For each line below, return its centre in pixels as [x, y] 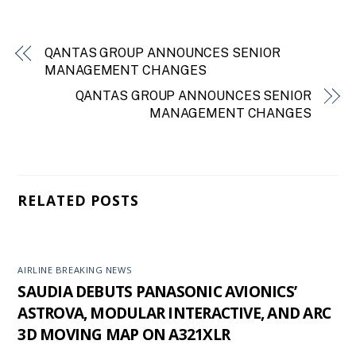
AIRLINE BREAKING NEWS [75, 269]
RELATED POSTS [78, 201]
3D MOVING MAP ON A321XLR [124, 335]
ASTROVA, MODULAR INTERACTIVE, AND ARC [174, 313]
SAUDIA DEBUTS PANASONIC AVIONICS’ [157, 292]
